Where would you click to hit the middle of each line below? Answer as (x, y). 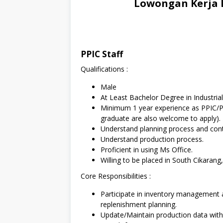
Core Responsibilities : (116, 176)
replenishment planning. (139, 204)
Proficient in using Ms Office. (147, 149)
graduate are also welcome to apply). (161, 118)
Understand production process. (152, 139)
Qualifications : (104, 69)
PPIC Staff (102, 54)
